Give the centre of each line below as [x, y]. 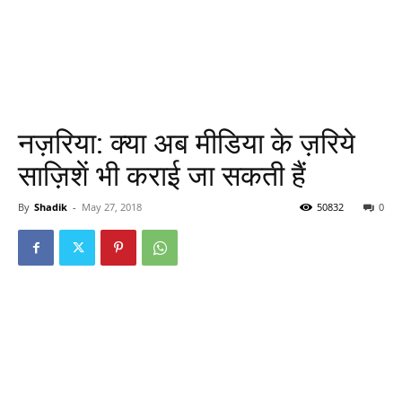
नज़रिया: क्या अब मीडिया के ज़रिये [187, 144]
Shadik [51, 207]
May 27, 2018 [112, 207]
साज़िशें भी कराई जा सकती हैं [162, 176]
